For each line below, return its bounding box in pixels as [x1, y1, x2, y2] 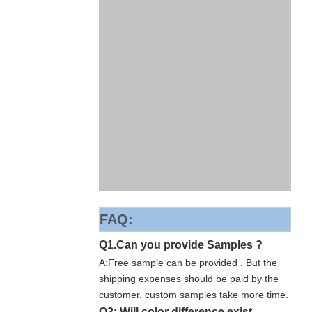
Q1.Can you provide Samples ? [99, 239, 263, 251]
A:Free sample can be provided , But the [99, 257, 277, 268]
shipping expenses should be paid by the [99, 273, 279, 284]
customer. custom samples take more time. [99, 289, 288, 300]
